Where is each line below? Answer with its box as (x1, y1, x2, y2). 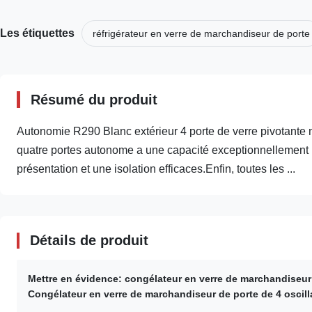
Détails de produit (30, 233, 148, 248)
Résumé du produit (31, 92, 157, 107)
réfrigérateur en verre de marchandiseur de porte (93, 28, 310, 39)
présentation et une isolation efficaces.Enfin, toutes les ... (17, 163, 295, 175)
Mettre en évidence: (28, 273, 122, 284)
